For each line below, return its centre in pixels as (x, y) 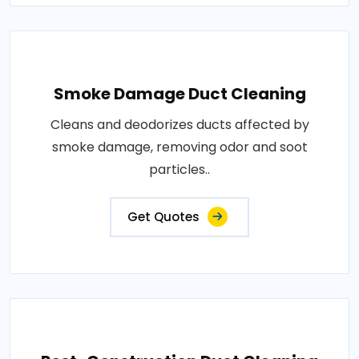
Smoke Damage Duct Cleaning (179, 94)
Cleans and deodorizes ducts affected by (179, 125)
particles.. (179, 169)
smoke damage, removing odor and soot (179, 147)
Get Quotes (163, 217)
